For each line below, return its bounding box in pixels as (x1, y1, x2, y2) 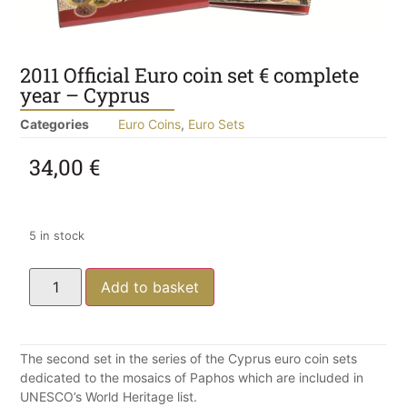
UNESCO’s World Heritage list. (20, 388, 197, 404)
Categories (20, 116, 89, 132)
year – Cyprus (20, 82, 150, 108)
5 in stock (29, 229, 84, 243)
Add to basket (101, 277, 200, 296)
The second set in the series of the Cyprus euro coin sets (20, 350, 357, 366)
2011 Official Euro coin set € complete (20, 62, 359, 88)
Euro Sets (188, 116, 244, 132)
